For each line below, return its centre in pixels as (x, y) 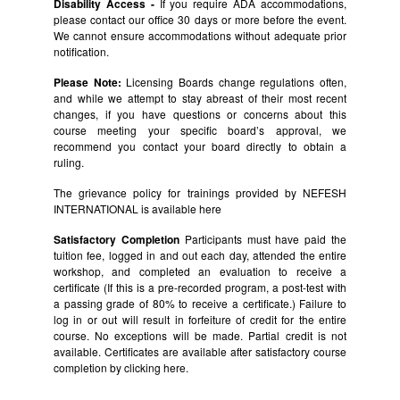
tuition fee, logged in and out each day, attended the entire (200, 255)
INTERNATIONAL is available (126, 208)
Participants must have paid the (263, 239)
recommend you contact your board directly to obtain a (200, 146)
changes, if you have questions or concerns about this (200, 114)
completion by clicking (108, 367)
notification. (81, 51)
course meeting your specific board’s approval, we (200, 130)
